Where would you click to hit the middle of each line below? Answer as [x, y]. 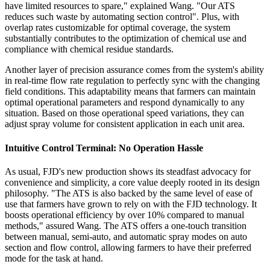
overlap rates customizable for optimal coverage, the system [118, 28]
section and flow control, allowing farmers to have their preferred [128, 247]
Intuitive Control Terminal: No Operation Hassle [104, 148]
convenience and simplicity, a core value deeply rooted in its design [132, 182]
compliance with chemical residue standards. [89, 49]
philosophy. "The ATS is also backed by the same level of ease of [129, 193]
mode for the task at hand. [54, 258]
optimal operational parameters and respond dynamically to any [125, 102]
